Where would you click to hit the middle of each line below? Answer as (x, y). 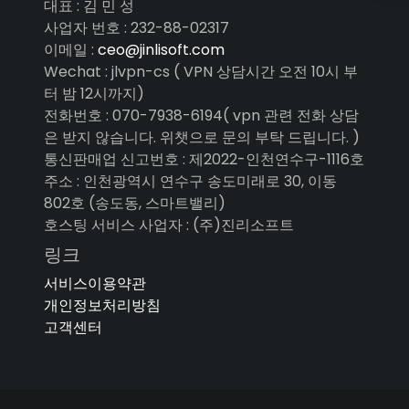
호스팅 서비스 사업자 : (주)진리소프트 (169, 225)
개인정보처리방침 (102, 305)
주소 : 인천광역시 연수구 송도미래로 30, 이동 (190, 181)
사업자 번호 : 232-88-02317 (136, 28)
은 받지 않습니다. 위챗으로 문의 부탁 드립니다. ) (202, 137)
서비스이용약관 (95, 283)
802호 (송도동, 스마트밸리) (135, 203)
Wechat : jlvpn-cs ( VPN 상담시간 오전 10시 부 (201, 72)
